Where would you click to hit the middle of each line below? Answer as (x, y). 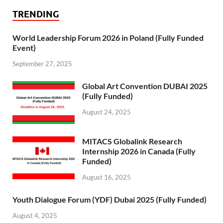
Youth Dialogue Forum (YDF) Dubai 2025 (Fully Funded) (110, 200)
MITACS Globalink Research (132, 141)
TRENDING (36, 14)
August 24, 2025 (107, 112)
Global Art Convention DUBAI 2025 (145, 86)
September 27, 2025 (42, 64)
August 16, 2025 (107, 177)
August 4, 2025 (35, 215)
